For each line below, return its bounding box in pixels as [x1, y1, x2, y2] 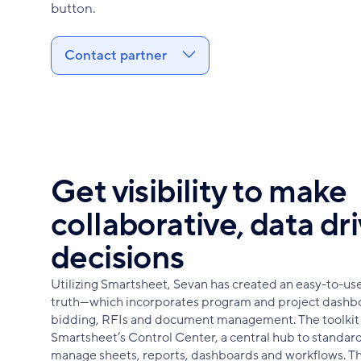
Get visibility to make [50, 171, 347, 214]
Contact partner [64, 46, 170, 65]
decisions [50, 237, 185, 280]
